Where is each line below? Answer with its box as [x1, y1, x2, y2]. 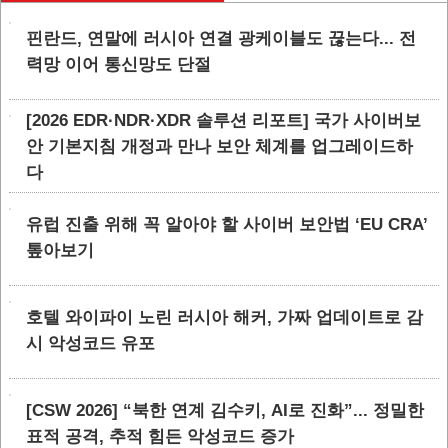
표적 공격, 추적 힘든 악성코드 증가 [26, 427, 294, 446]
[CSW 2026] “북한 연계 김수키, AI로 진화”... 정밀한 [26, 401, 424, 420]
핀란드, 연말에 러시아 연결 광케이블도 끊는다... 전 [26, 29, 416, 48]
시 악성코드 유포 [26, 334, 155, 353]
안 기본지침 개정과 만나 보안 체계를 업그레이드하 [26, 137, 413, 156]
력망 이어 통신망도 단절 [26, 55, 211, 74]
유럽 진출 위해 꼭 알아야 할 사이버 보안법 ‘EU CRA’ [26, 215, 427, 234]
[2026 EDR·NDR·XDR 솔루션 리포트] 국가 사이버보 [26, 111, 421, 130]
